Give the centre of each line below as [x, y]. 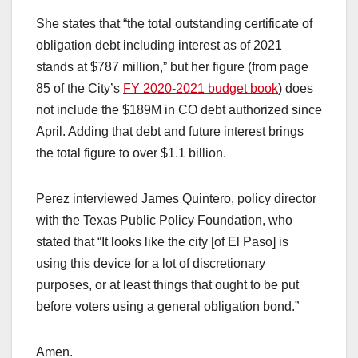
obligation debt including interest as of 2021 [159, 46]
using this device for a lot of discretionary [151, 264]
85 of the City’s [80, 89]
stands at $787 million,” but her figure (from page [172, 67]
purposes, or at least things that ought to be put [167, 285]
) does [296, 89]
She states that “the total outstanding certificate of [174, 24]
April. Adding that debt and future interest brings [170, 132]
